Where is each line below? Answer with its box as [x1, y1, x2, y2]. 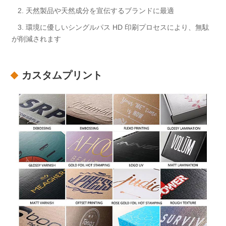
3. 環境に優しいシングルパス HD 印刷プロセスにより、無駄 [12, 23, 210, 32]
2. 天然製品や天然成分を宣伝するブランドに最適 [12, 7, 175, 15]
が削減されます [12, 35, 62, 43]
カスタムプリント [22, 70, 103, 81]
